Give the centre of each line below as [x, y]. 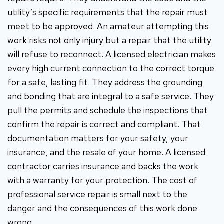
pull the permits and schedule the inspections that [108, 110]
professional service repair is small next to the [97, 194]
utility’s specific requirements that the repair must [108, 12]
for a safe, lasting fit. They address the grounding [105, 82]
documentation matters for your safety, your [98, 138]
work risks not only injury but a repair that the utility [109, 40]
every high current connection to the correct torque [111, 68]
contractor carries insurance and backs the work [103, 166]
